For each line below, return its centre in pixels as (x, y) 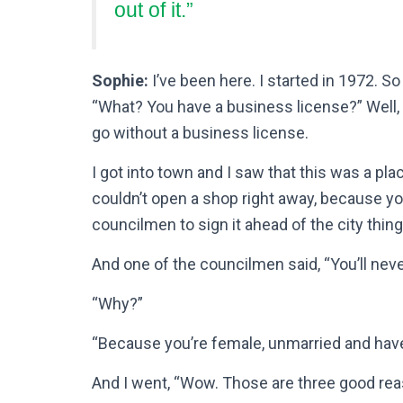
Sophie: (120, 80)
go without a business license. (200, 132)
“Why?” (117, 303)
